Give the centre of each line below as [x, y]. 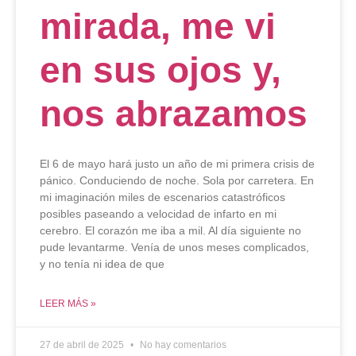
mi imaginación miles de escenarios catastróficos [163, 197]
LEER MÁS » [68, 304]
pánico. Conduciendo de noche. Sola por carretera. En [177, 181]
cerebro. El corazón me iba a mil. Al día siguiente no [170, 231]
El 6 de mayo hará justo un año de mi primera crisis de [177, 164]
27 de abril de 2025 [83, 345]
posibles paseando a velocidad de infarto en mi [158, 214]
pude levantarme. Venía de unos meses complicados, [174, 248]
